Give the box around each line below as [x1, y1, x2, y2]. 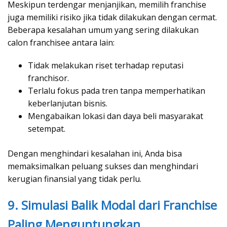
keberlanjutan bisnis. [28, 97, 107, 109]
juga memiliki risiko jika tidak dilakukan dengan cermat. [8, 11, 217, 23]
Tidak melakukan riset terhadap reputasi [28, 59, 183, 71]
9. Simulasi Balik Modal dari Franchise [8, 196, 217, 213]
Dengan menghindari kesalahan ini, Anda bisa [8, 147, 182, 159]
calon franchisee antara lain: [8, 36, 115, 48]
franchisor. [28, 72, 69, 84]
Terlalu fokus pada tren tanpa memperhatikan [28, 85, 205, 96]
